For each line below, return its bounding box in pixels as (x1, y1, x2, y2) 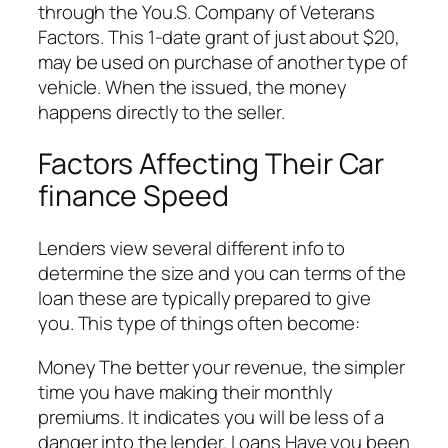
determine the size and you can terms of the (38, 260, 406, 287)
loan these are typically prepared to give (38, 285, 371, 312)
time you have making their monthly (38, 378, 333, 405)
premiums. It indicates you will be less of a (38, 403, 384, 430)
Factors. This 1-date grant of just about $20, (38, 23, 400, 50)
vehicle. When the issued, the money (38, 73, 347, 100)
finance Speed (38, 176, 229, 216)
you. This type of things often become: (38, 310, 361, 337)
